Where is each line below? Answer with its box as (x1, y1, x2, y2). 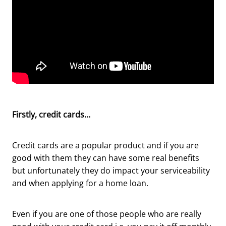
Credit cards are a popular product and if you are (12, 139, 199, 151)
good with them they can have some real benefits (12, 152, 199, 163)
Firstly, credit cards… (12, 108, 90, 120)
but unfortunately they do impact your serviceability (12, 164, 210, 176)
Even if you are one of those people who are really (12, 208, 201, 219)
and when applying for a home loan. (12, 177, 150, 189)
